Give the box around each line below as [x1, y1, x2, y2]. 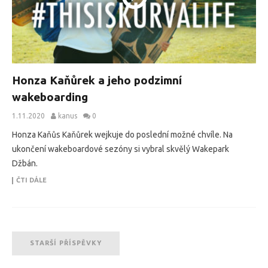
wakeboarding [12, 90, 88, 104]
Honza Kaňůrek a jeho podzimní [12, 74, 182, 87]
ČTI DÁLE [16, 176, 47, 184]
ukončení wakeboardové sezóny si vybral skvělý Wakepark [12, 144, 229, 154]
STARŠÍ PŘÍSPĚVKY [30, 239, 102, 247]
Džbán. [12, 159, 38, 169]
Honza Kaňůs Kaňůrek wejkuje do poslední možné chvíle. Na [12, 130, 233, 140]
